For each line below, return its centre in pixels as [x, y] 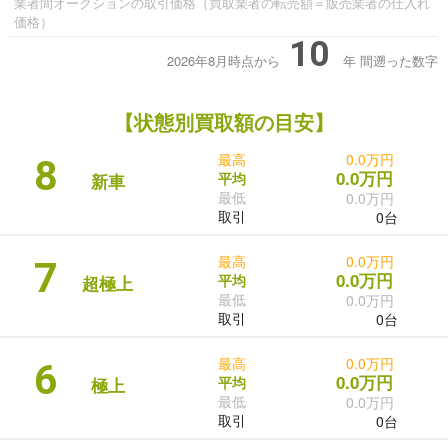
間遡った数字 [399, 61]
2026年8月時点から [225, 61]
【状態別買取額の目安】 [224, 122]
